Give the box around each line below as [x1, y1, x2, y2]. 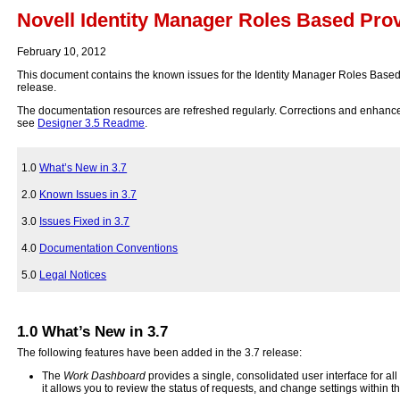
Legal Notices [39, 268, 107, 281]
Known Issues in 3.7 [39, 187, 137, 201]
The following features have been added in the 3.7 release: [17, 346, 303, 359]
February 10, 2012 [17, 45, 107, 58]
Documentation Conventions [39, 241, 179, 254]
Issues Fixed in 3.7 [39, 214, 130, 228]
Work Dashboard [63, 369, 146, 382]
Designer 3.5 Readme [37, 116, 146, 129]
